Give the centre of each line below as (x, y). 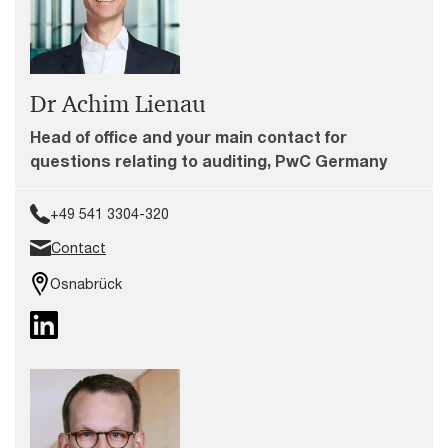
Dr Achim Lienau (118, 104)
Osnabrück (86, 283)
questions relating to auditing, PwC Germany (208, 160)
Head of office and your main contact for (188, 136)
